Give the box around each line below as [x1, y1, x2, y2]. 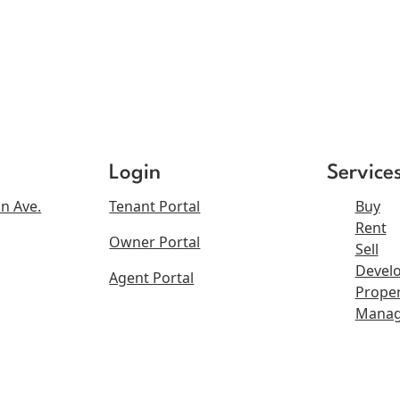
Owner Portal [109, 232, 201, 253]
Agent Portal [109, 268, 195, 288]
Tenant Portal [109, 196, 201, 217]
